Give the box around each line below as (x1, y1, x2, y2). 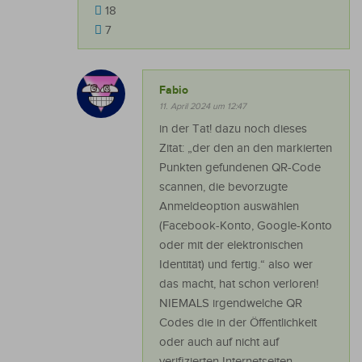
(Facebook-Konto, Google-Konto (159, 219, 332, 234)
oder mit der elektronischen (159, 238, 303, 253)
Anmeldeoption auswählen (159, 200, 299, 214)
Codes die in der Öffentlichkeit (159, 316, 317, 330)
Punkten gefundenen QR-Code (159, 161, 321, 175)
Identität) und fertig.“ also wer (159, 258, 313, 272)
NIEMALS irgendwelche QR (159, 297, 302, 311)
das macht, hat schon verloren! (159, 277, 318, 292)
